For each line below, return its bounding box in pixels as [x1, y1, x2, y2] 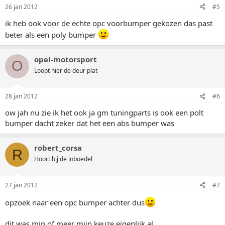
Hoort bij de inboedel [34, 155, 92, 163]
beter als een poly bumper [5, 29, 98, 40]
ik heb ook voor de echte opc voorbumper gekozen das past [5, 18, 212, 28]
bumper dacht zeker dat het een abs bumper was [5, 118, 174, 128]
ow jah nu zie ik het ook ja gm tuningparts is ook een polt [5, 107, 203, 118]
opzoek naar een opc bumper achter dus [5, 197, 145, 207]
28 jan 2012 [5, 92, 38, 100]
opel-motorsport [34, 54, 97, 64]
